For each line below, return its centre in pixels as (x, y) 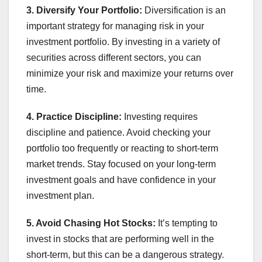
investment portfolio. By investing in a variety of (123, 42)
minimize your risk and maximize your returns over (130, 73)
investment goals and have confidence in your (121, 180)
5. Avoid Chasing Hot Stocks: (91, 223)
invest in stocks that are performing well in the (120, 239)
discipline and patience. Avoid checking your (118, 132)
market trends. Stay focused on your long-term (121, 164)
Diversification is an (184, 10)
